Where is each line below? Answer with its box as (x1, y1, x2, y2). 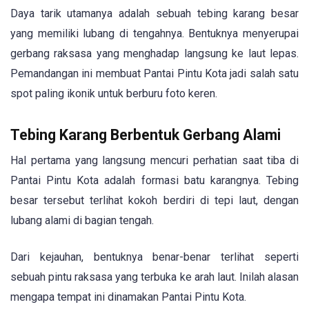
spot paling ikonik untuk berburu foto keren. (10, 87, 217, 101)
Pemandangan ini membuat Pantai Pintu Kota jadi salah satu (10, 67, 299, 81)
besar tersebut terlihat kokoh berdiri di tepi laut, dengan (10, 194, 299, 208)
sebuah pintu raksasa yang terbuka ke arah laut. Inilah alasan (10, 270, 299, 283)
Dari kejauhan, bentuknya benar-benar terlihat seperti (10, 250, 299, 263)
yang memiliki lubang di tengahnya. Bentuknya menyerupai (10, 27, 299, 41)
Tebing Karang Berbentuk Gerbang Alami (10, 126, 281, 144)
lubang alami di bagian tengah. (10, 214, 154, 228)
